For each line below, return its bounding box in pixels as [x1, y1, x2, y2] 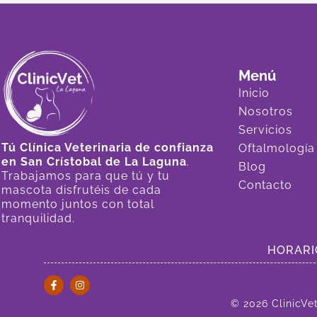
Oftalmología [238, 141, 315, 155]
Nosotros [238, 104, 293, 118]
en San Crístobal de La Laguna [1, 154, 187, 168]
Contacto [238, 178, 292, 192]
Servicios [238, 122, 292, 137]
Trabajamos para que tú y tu [1, 168, 170, 183]
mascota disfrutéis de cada [1, 183, 161, 197]
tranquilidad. [1, 211, 75, 225]
